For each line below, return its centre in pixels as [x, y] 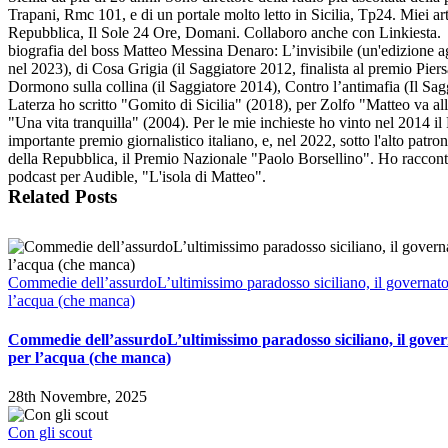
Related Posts [62, 196]
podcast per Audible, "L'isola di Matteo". [137, 176]
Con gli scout [50, 433]
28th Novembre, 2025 [77, 397]
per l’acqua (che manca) [89, 357]
